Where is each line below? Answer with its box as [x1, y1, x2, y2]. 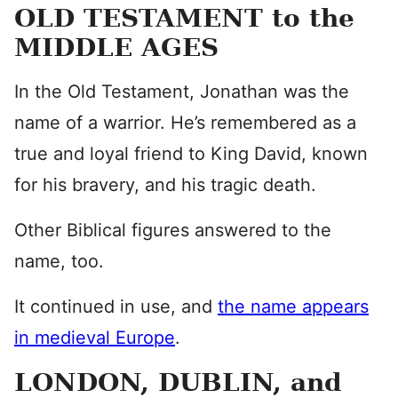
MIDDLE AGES [14, 33, 219, 62]
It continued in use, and [14, 296, 218, 317]
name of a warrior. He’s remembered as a [14, 112, 356, 133]
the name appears [218, 296, 369, 317]
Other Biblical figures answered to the [14, 219, 331, 241]
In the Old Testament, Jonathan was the [14, 81, 349, 102]
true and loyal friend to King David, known [14, 143, 368, 164]
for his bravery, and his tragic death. [14, 174, 316, 195]
